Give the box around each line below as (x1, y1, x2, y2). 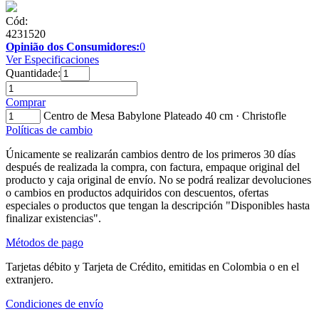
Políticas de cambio (6, 123, 93, 136)
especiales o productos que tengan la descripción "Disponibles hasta (6, 199, 310, 211)
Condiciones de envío (6, 297, 103, 310)
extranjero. (6, 273, 53, 286)
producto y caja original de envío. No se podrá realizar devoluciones (6, 173, 311, 186)
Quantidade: (6, 66, 61, 79)
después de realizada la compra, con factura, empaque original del (6, 160, 300, 173)
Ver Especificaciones (6, 53, 99, 66)
